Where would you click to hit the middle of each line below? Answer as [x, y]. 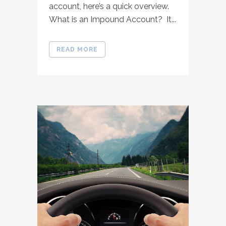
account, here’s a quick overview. [110, 7]
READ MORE [77, 50]
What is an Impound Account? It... [112, 20]
